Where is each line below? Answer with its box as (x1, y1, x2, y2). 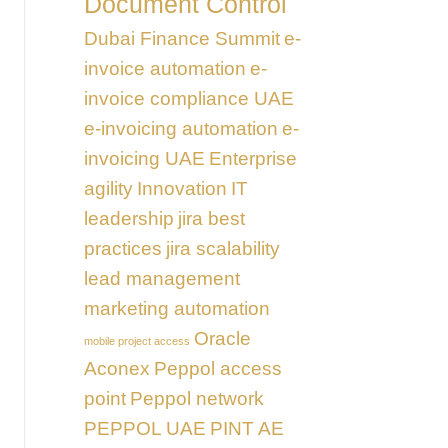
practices (83, 237, 162, 259)
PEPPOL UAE (83, 417, 206, 439)
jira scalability (165, 237, 280, 259)
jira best (177, 207, 245, 229)
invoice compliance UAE (83, 87, 294, 109)
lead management (83, 267, 240, 289)
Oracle (193, 327, 251, 349)
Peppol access (153, 357, 282, 379)
